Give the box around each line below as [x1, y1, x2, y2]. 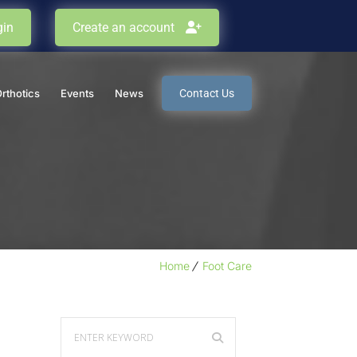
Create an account [72, 20, 178, 35]
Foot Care [202, 259, 252, 273]
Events [61, 87, 94, 100]
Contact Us [179, 87, 234, 100]
